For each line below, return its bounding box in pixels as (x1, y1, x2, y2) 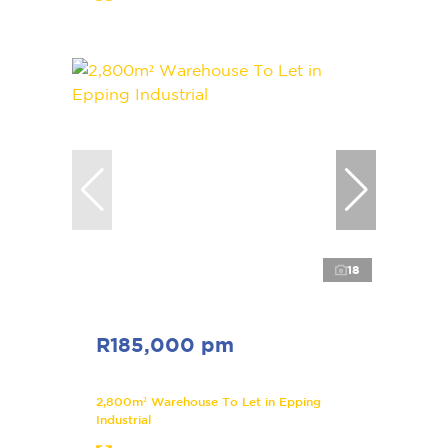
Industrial (96, 411, 151, 426)
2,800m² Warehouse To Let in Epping (96, 393, 321, 408)
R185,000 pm (96, 332, 234, 356)
